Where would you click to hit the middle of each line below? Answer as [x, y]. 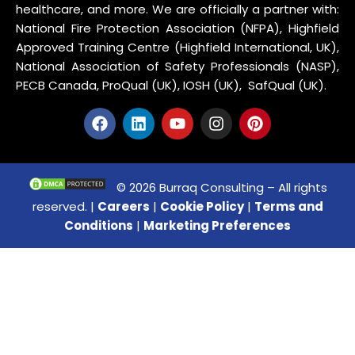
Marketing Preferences [217, 225]
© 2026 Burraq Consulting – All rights [219, 187]
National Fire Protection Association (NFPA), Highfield [177, 28]
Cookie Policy [202, 206]
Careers [123, 206]
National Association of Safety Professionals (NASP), [177, 66]
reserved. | [65, 206]
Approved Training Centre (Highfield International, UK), [177, 47]
